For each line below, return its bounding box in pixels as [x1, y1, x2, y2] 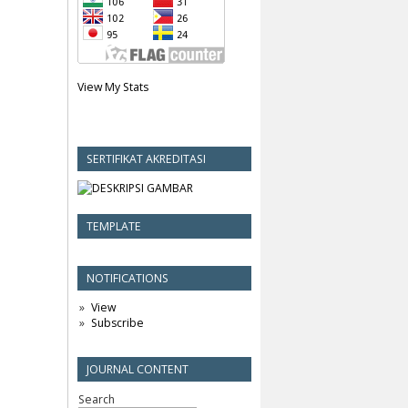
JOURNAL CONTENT [87, 361, 189, 377]
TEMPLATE [87, 218, 141, 234]
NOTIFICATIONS [87, 270, 168, 286]
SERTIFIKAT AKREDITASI [87, 151, 206, 168]
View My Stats [77, 79, 148, 96]
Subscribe [90, 314, 144, 331]
